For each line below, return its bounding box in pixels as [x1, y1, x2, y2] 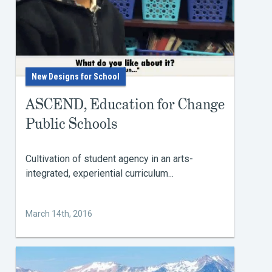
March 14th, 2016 [25, 209, 92, 219]
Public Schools [25, 114, 117, 133]
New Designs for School [32, 72, 120, 81]
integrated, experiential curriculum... [25, 168, 174, 179]
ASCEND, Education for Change [25, 95, 225, 114]
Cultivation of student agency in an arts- [25, 153, 193, 165]
